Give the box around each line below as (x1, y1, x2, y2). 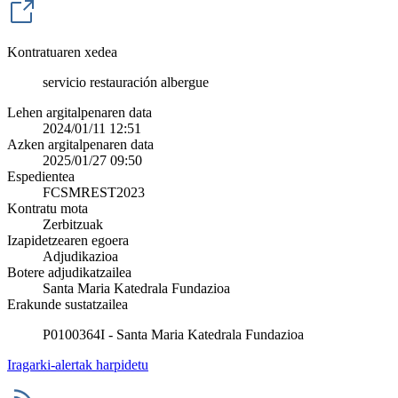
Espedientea (7, 169, 75, 185)
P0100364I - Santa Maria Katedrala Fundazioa (43, 327, 304, 343)
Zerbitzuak (43, 217, 103, 233)
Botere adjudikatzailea (7, 265, 131, 281)
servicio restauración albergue (43, 75, 209, 91)
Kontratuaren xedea (7, 44, 117, 60)
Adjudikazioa (43, 249, 118, 265)
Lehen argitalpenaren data (7, 105, 152, 121)
